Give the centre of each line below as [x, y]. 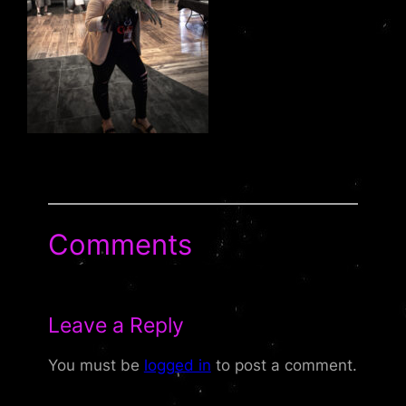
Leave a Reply [116, 326]
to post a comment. [284, 365]
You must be [96, 365]
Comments [120, 245]
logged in [177, 365]
